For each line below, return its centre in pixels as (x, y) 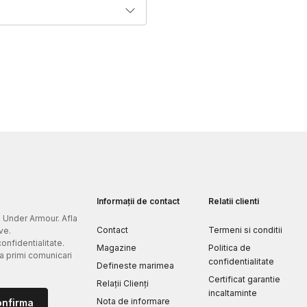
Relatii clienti (233, 201)
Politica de (229, 247)
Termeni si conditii (245, 230)
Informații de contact (138, 201)
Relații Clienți (122, 283)
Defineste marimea (135, 265)
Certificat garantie (244, 279)
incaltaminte (232, 293)
